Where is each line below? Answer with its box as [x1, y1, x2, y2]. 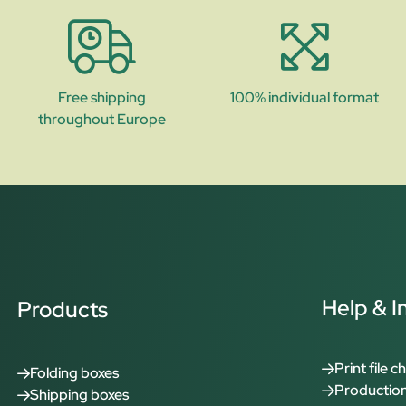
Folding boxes [30, 363, 120, 382]
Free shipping [57, 88, 146, 107]
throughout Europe [37, 110, 166, 129]
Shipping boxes [30, 385, 130, 404]
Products [17, 295, 109, 324]
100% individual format [230, 88, 379, 107]
